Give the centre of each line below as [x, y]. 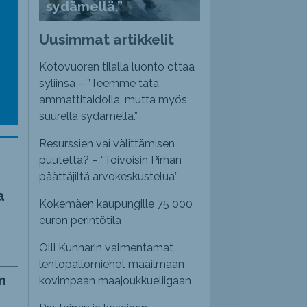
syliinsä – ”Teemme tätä [99, 84]
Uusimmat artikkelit [107, 40]
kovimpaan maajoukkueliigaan [115, 281]
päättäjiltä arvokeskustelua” [109, 177]
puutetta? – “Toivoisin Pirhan [111, 160]
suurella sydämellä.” [89, 116]
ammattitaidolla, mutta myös [113, 100]
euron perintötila [81, 221]
